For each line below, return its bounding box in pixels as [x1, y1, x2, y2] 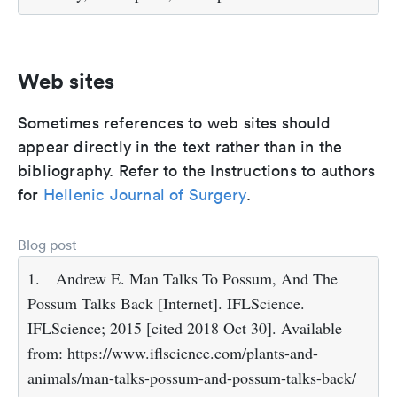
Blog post [18, 236, 77, 254]
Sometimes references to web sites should [18, 113, 331, 134]
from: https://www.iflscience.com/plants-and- [27, 342, 318, 364]
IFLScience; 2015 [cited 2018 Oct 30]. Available [27, 317, 342, 339]
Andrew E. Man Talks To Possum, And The [56, 268, 338, 290]
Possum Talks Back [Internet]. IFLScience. [27, 292, 305, 315]
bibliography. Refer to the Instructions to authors [18, 160, 376, 182]
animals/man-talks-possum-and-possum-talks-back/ [27, 367, 356, 389]
